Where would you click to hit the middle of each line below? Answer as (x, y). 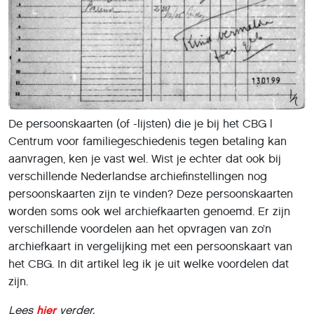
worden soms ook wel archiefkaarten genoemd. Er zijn (149, 211)
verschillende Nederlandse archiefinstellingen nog (138, 176)
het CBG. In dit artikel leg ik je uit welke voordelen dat (149, 264)
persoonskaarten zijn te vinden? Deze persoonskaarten (151, 193)
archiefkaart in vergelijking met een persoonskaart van (150, 246)
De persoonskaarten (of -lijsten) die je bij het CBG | (141, 123)
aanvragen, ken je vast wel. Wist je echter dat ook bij (145, 158)
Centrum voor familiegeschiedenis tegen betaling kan (148, 141)
